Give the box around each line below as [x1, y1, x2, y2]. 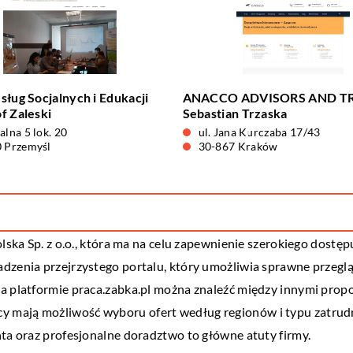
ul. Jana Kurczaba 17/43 [198, 125, 321, 139]
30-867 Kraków [198, 139, 278, 153]
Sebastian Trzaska [182, 106, 288, 121]
